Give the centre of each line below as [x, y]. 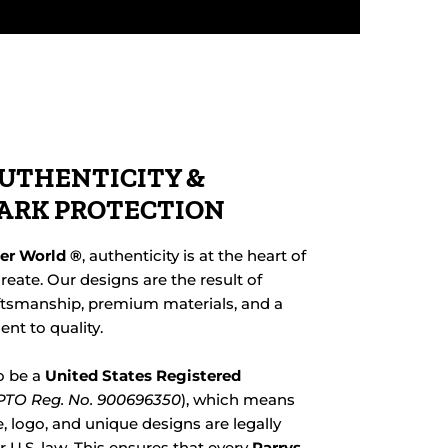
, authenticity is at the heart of [194, 256]
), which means [238, 400]
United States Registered [143, 376]
